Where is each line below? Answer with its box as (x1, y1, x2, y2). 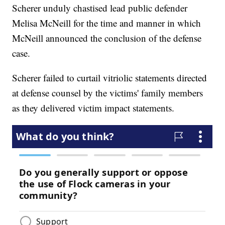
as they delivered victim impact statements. (12, 101, 175, 115)
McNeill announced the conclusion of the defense (12, 32, 202, 45)
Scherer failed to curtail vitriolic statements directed (12, 71, 207, 84)
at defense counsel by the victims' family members (12, 86, 203, 99)
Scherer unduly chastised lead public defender (12, 2, 188, 15)
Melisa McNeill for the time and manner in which (12, 17, 201, 30)
